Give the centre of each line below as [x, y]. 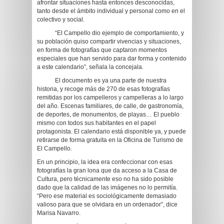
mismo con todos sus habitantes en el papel [96, 123]
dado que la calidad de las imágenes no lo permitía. [107, 187]
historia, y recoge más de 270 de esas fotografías [103, 89]
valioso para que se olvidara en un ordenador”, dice [107, 204]
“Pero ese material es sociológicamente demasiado [107, 196]
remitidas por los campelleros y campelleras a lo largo [110, 97]
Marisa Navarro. [59, 213]
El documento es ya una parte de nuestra [102, 80]
